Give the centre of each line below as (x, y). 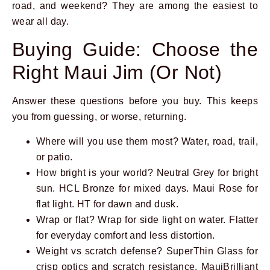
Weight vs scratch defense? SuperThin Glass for (147, 251)
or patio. (55, 157)
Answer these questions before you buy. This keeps (135, 101)
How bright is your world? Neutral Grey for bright (147, 172)
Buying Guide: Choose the (135, 50)
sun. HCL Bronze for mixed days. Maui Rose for (147, 188)
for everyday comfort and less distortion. (126, 235)
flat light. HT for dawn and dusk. (108, 204)
